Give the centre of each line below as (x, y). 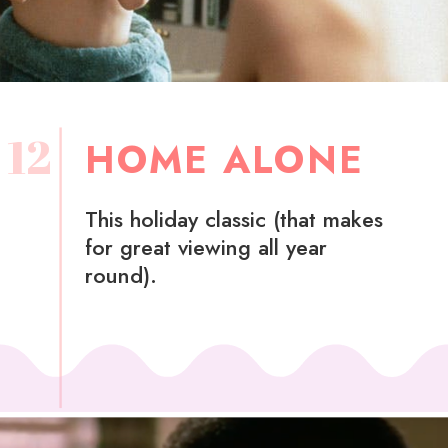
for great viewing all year (205, 248)
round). (120, 276)
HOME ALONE (224, 160)
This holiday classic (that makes (233, 220)
